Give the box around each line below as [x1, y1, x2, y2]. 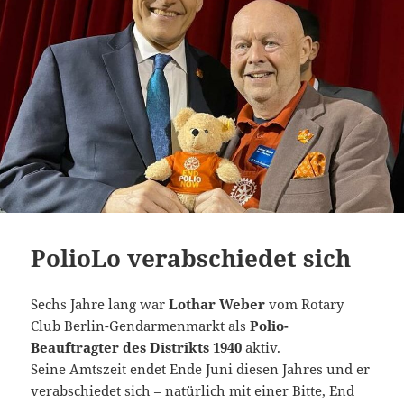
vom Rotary [265, 295, 344, 314]
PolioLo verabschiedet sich [31, 242, 352, 275]
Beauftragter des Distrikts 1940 [31, 338, 243, 357]
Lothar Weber [169, 295, 266, 314]
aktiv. [242, 338, 281, 357]
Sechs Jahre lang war [31, 295, 170, 314]
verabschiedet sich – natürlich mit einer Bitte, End [31, 381, 355, 400]
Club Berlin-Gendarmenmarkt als [31, 317, 251, 335]
